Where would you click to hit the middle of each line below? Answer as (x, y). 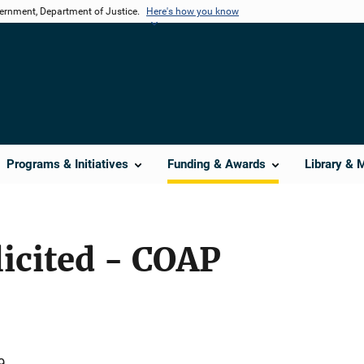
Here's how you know (193, 11)
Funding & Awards (217, 164)
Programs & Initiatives (67, 164)
